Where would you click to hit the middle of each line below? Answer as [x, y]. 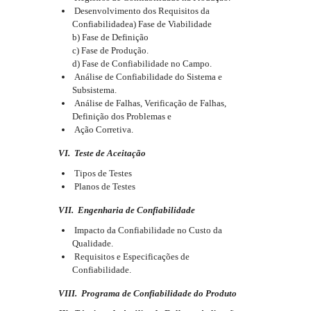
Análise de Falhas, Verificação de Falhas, [149, 103]
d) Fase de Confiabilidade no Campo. [142, 64]
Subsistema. [94, 90]
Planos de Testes [104, 186]
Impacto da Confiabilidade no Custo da [147, 230]
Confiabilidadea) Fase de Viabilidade [142, 24]
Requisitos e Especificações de [131, 257]
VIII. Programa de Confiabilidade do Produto [148, 293]
